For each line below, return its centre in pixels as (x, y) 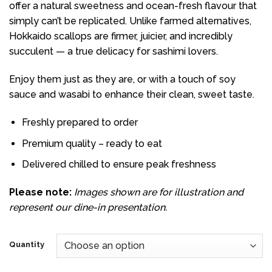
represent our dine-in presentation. (88, 207)
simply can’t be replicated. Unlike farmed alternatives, (130, 21)
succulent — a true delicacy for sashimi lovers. (114, 52)
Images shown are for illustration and (159, 192)
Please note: (40, 192)
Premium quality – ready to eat (92, 143)
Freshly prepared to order (80, 122)
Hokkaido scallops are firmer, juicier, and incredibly (121, 36)
